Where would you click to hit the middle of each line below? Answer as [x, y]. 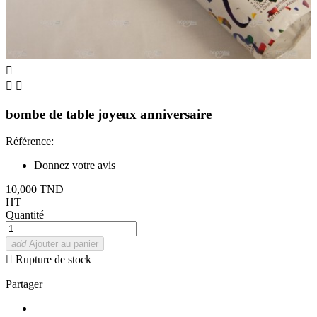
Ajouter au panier [64, 244]
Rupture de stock [52, 260]
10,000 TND [35, 190]
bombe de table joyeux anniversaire [109, 114]
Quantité [25, 215]
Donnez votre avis [75, 166]
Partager [24, 284]
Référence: [30, 142]
